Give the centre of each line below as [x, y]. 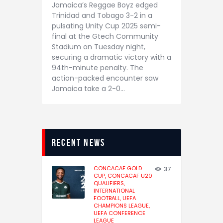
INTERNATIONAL [114, 190]
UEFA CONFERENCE [119, 213]
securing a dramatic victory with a [111, 57]
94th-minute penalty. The [98, 67]
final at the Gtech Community [105, 36]
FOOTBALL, [108, 198]
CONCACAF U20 [130, 175]
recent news [79, 142]
